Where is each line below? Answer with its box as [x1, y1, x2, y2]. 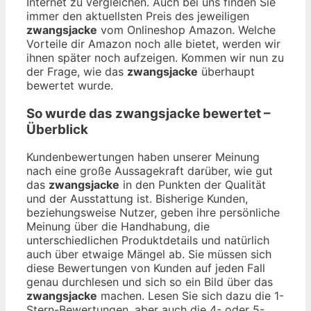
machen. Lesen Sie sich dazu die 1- [97, 289, 284, 303]
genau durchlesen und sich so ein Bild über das [26, 275, 273, 289]
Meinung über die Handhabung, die [26, 219, 210, 234]
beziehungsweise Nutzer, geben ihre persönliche [26, 205, 280, 220]
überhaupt [198, 64, 255, 78]
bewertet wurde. [26, 78, 113, 92]
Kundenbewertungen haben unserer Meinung [26, 150, 260, 165]
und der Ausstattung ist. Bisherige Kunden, [26, 192, 248, 206]
